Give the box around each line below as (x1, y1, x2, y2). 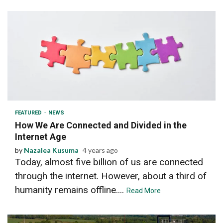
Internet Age (15, 131, 66, 142)
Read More (126, 186, 161, 195)
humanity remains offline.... (15, 184, 126, 196)
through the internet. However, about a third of (15, 170, 207, 182)
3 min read (20, 82, 52, 90)
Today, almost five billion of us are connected (15, 156, 203, 168)
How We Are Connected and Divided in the (15, 119, 187, 130)
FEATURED (15, 109, 43, 116)
